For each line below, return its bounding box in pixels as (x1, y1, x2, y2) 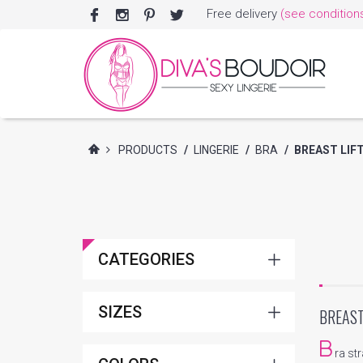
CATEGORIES (98, 250, 194, 269)
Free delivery (207, 6, 280, 21)
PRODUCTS (118, 143, 177, 156)
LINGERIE (194, 143, 239, 156)
